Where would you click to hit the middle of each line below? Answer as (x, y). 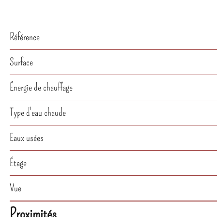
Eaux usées (27, 138)
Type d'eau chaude (38, 112)
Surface (21, 62)
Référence (25, 37)
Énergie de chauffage (41, 87)
